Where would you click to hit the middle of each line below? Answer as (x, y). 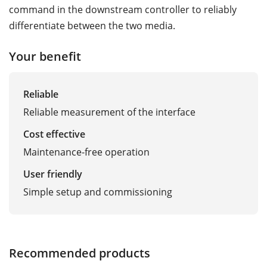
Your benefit (45, 56)
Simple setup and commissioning (98, 192)
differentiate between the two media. (92, 25)
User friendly (53, 174)
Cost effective (54, 134)
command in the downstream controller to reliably (123, 9)
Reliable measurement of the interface (109, 112)
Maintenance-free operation (86, 152)
